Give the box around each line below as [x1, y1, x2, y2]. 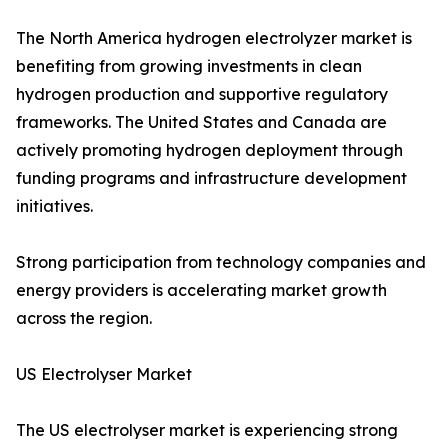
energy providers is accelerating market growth [16, 280, 387, 301]
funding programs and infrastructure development [16, 168, 407, 189]
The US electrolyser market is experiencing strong [16, 420, 398, 441]
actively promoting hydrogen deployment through [16, 140, 403, 161]
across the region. [16, 308, 152, 329]
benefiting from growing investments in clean [16, 56, 362, 77]
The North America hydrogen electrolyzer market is [16, 28, 412, 49]
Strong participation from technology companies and [16, 252, 426, 273]
